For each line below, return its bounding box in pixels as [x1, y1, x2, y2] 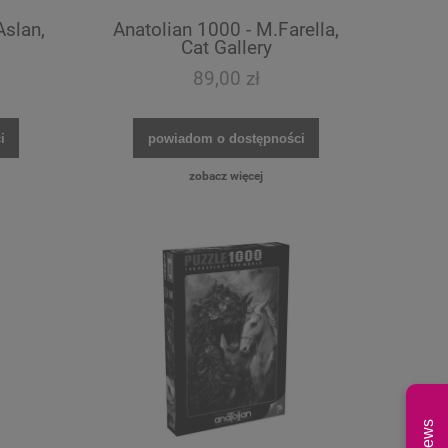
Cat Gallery [180, 36, 272, 60]
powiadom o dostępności [147, 130, 305, 146]
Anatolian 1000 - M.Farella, [113, 18, 339, 42]
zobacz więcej [189, 168, 263, 183]
